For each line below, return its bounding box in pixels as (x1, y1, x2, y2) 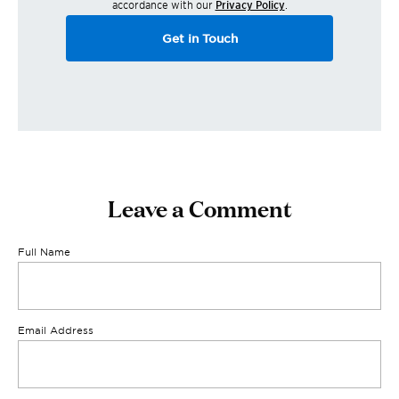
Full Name (18, 245, 70, 258)
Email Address (18, 323, 94, 337)
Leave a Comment (107, 191, 292, 224)
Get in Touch (161, 31, 238, 46)
